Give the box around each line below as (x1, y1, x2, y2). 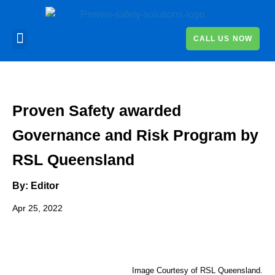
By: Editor (12, 180, 59, 191)
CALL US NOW (193, 34, 252, 44)
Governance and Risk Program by (12, 126, 258, 144)
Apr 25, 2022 (12, 203, 63, 213)
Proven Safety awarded (12, 101, 181, 119)
